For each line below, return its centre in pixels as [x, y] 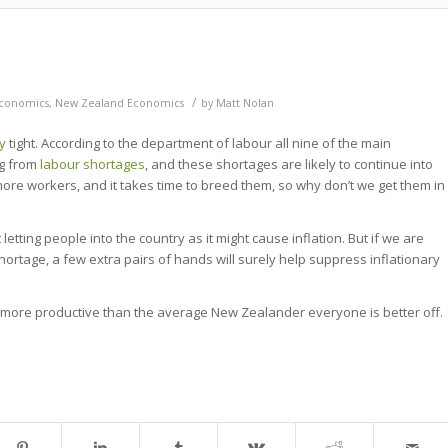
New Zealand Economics [119, 103]
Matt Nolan [245, 103]
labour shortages [92, 164]
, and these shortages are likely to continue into [289, 164]
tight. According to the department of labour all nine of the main [198, 143]
